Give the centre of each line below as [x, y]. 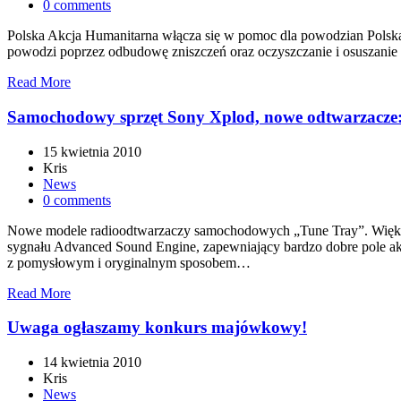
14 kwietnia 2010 [92, 363]
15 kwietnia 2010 [92, 151]
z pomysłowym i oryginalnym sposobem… [129, 262]
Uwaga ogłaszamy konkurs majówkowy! [157, 328]
